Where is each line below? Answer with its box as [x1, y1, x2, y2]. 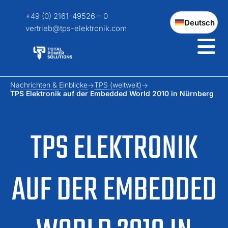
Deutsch [184, 17, 215, 27]
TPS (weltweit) [94, 80, 141, 89]
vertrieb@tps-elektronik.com [25, 23, 127, 33]
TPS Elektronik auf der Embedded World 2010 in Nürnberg [10, 89, 214, 98]
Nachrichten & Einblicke [10, 80, 88, 89]
